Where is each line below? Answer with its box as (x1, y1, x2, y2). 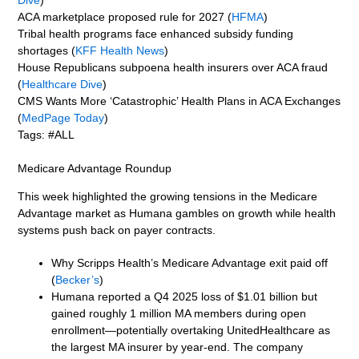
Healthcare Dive (22, 77, 103, 91)
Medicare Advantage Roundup (18, 161, 172, 175)
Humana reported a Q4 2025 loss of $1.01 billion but (51, 289, 318, 303)
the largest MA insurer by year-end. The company (51, 340, 304, 353)
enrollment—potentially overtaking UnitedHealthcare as (51, 323, 331, 337)
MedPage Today (22, 111, 105, 124)
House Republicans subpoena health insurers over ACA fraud (18, 60, 329, 74)
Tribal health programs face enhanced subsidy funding (18, 26, 294, 40)
